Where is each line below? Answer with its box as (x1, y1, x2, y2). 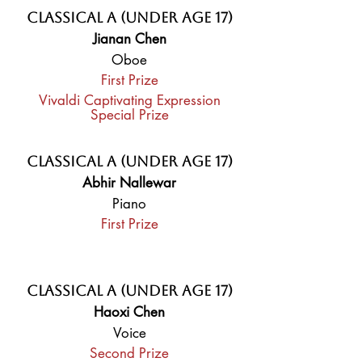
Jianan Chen (92, 30, 166, 48)
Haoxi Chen (94, 303, 165, 321)
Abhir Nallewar (82, 174, 176, 192)
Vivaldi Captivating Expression (38, 91, 221, 109)
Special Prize (90, 106, 169, 124)
